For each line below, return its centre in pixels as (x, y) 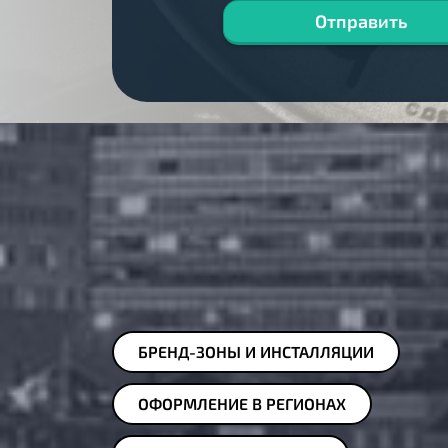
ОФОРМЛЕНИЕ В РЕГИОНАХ (242, 403)
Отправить (361, 20)
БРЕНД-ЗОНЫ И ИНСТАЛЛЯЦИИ (256, 351)
